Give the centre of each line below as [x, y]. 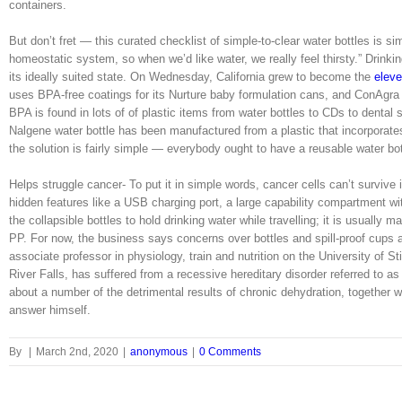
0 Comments [230, 351]
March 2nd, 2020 [77, 351]
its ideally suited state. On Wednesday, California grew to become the [192, 76]
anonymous [159, 351]
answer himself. [50, 310]
